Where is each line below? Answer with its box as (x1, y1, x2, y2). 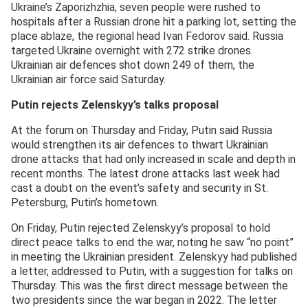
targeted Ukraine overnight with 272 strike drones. (11, 44, 253, 58)
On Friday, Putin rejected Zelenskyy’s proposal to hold (11, 221, 270, 235)
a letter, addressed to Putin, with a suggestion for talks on (11, 265, 293, 278)
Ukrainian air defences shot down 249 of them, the (11, 58, 254, 72)
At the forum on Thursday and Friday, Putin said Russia (11, 124, 272, 137)
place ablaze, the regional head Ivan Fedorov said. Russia (11, 30, 283, 43)
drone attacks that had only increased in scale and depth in (11, 153, 296, 166)
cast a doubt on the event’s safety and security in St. (11, 181, 268, 195)
